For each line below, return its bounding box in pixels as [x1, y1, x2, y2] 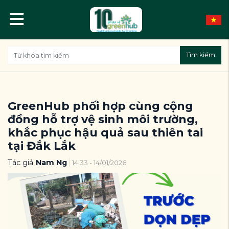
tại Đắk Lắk [8, 139, 76, 153]
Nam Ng [35, 157, 67, 167]
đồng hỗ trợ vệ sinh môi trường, [8, 112, 198, 126]
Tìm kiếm [186, 51, 215, 59]
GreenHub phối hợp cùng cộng [8, 99, 193, 113]
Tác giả [8, 157, 33, 167]
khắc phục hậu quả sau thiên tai [8, 125, 203, 140]
